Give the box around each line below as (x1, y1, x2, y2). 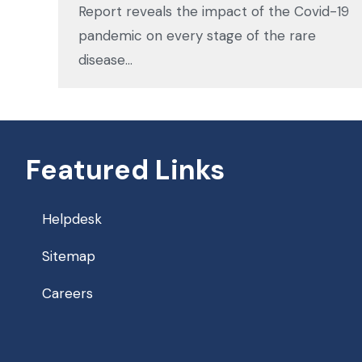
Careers (42, 284, 93, 302)
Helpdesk (42, 209, 102, 228)
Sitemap (42, 246, 95, 265)
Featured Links (26, 151, 225, 188)
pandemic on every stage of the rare (78, 26, 316, 44)
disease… (78, 50, 133, 69)
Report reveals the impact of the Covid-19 (78, 2, 349, 20)
